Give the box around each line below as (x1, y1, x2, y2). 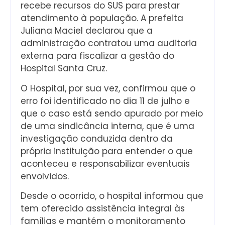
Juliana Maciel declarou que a (21, 25, 153, 37)
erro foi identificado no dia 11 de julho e (21, 94, 190, 107)
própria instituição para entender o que (21, 145, 193, 157)
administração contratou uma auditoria (21, 37, 197, 50)
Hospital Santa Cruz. (21, 62, 107, 75)
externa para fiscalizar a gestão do (21, 50, 174, 62)
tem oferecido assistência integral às (21, 202, 185, 215)
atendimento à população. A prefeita (21, 12, 183, 25)
